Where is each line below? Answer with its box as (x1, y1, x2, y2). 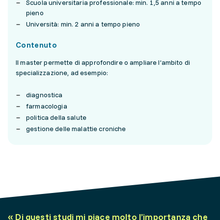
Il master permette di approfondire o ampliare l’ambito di (16, 58, 190, 67)
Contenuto (16, 40, 57, 50)
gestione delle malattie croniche (26, 124, 126, 134)
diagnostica (26, 90, 63, 100)
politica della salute (26, 113, 86, 122)
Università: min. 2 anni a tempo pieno (26, 20, 140, 29)
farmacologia (26, 102, 67, 111)
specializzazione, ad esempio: (16, 68, 109, 78)
